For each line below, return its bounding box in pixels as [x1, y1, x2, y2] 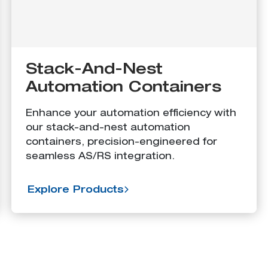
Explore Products [27, 185, 124, 196]
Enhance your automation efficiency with [25, 109, 236, 119]
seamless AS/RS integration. [25, 152, 175, 162]
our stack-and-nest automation [25, 123, 190, 133]
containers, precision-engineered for [25, 138, 217, 148]
